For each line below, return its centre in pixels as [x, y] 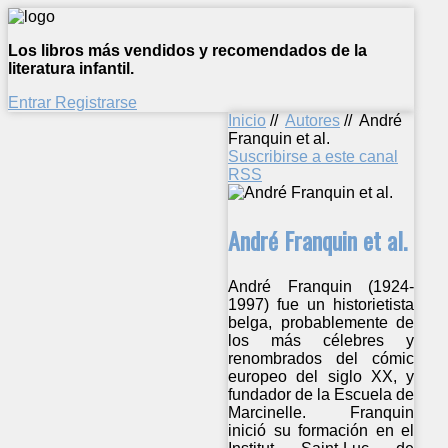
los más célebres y [321, 340]
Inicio [247, 120]
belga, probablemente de [321, 322]
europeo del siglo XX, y [321, 376]
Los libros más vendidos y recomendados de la [187, 50]
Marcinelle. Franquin [321, 412]
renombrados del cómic [321, 358]
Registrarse [96, 102]
